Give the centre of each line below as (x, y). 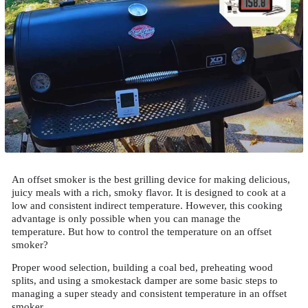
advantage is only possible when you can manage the (126, 218)
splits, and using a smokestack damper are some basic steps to (145, 280)
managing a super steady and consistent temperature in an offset (149, 293)
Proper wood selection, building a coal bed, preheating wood (142, 267)
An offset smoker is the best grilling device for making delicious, (151, 179)
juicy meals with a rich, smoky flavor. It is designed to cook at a (149, 192)
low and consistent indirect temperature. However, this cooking (147, 205)
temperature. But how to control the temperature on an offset (142, 231)
